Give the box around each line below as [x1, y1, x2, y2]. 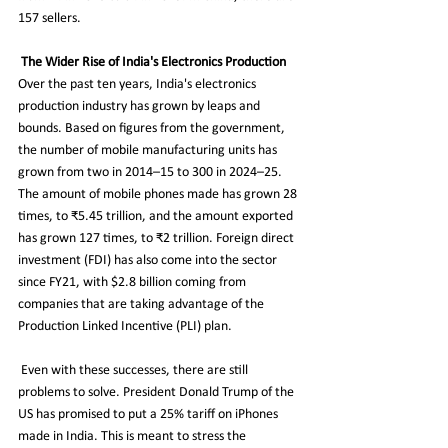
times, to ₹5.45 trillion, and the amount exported [18, 208, 296, 224]
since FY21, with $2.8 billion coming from [18, 274, 249, 290]
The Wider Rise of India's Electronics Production [21, 54, 289, 70]
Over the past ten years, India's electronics [18, 76, 259, 92]
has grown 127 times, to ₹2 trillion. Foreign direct [18, 230, 297, 246]
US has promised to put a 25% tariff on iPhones [18, 406, 281, 422]
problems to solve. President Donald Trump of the [18, 384, 297, 400]
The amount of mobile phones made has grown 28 [18, 186, 300, 202]
